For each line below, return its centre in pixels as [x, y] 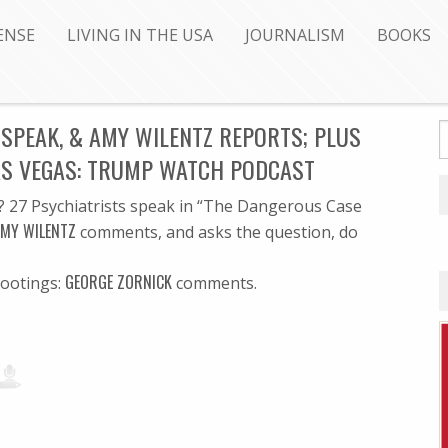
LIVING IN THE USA [140, 35]
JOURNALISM [295, 35]
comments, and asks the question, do [217, 232]
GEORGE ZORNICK [118, 282]
